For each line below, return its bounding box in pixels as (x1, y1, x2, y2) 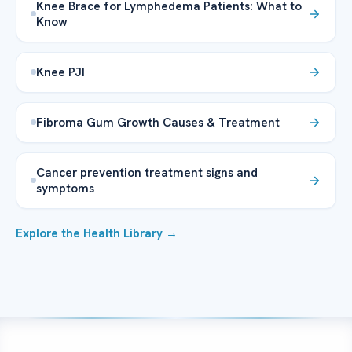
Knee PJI (36, 63, 85, 80)
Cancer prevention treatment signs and (36, 163, 258, 181)
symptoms (36, 179, 94, 196)
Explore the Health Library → (16, 225, 178, 241)
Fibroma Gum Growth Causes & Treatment (36, 113, 280, 130)
